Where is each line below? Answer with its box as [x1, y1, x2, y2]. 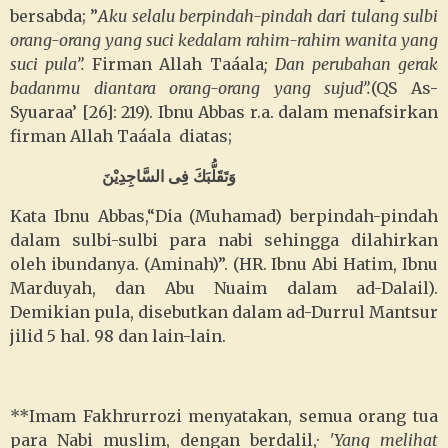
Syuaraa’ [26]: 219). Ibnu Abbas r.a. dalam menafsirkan [10, 102, 438, 122]
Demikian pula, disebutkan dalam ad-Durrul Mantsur [10, 302, 438, 322]
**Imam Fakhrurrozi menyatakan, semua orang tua [10, 406, 438, 426]
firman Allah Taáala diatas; [10, 126, 232, 146]
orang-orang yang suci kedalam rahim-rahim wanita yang [10, 30, 438, 50]
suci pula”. [10, 54, 93, 74]
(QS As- [371, 78, 439, 98]
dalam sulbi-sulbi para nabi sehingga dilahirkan [10, 230, 438, 250]
